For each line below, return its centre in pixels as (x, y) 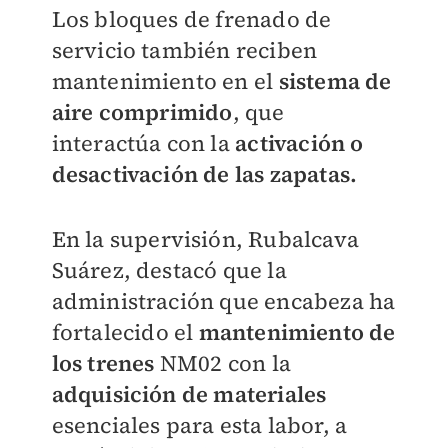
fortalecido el (125, 332)
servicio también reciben (184, 50)
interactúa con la (143, 143)
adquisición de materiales (189, 394)
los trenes (105, 363)
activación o (299, 143)
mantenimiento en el (165, 81)
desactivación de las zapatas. (207, 174)
